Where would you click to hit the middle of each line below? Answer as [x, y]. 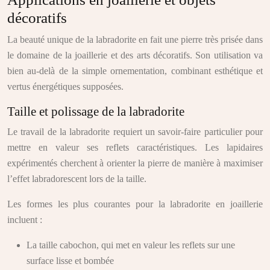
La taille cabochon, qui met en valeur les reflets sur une [131, 245]
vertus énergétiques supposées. [65, 86]
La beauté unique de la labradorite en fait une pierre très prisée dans [135, 39]
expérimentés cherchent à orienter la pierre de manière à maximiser [135, 163]
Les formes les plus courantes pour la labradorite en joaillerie [135, 204]
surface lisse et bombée [70, 261]
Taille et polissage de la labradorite [96, 111]
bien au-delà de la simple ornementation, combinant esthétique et [135, 71]
